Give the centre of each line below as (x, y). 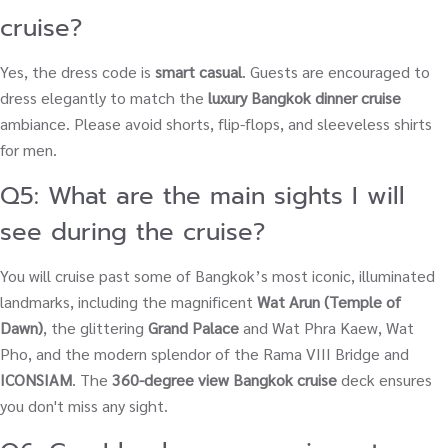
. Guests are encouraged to (336, 71)
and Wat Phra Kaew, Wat (326, 327)
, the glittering (95, 327)
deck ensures (384, 379)
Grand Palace (193, 327)
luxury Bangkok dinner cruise (304, 97)
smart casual (198, 71)
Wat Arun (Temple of (329, 301)
